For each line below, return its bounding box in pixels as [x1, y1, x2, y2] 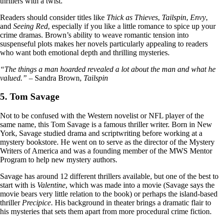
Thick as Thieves [107, 13, 158, 22]
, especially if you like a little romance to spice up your [48, 22, 216, 30]
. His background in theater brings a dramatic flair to [51, 198, 211, 207]
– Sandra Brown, [27, 73, 84, 82]
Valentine [37, 181, 66, 190]
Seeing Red [13, 22, 48, 30]
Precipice [22, 198, 51, 207]
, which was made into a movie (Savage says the [66, 181, 215, 190]
